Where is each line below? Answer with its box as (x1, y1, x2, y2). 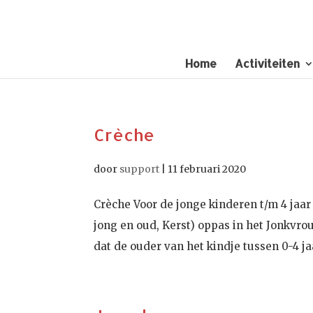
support (119, 163, 160, 175)
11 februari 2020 (168, 163, 247, 175)
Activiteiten (235, 56, 300, 71)
